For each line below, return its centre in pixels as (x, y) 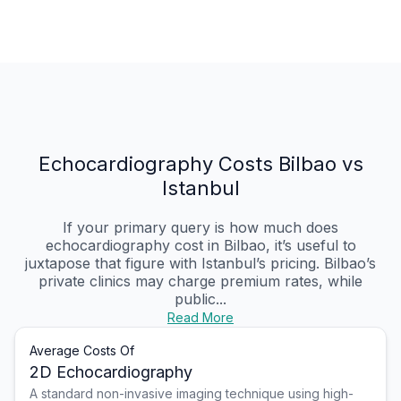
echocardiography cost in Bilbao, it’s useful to (200, 246)
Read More (200, 318)
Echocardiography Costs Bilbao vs (200, 164)
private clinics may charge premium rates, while (200, 282)
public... (200, 299)
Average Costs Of (82, 351)
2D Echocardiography (111, 372)
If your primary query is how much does (200, 228)
